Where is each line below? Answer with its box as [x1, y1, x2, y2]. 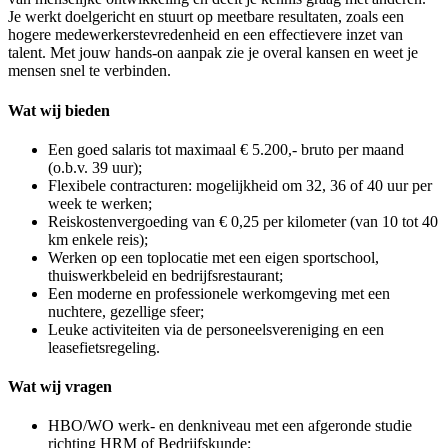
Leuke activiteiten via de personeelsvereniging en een [48, 320, 384, 338]
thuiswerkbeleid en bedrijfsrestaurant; [48, 266, 283, 284]
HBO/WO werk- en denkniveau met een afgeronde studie [48, 417, 412, 435]
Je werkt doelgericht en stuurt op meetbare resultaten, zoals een [8, 8, 404, 26]
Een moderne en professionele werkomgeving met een [48, 284, 390, 302]
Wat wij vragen [8, 378, 112, 396]
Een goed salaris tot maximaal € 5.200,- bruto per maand [48, 140, 404, 158]
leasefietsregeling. [48, 338, 160, 356]
